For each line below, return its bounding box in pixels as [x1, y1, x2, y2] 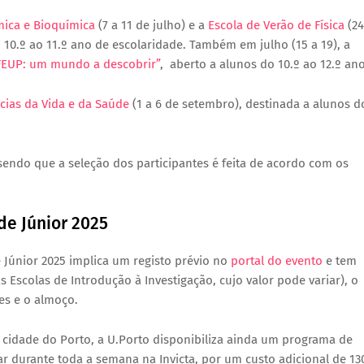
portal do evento [231, 253, 323, 268]
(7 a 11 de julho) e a [95, 18, 208, 32]
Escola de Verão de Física [208, 18, 344, 32]
